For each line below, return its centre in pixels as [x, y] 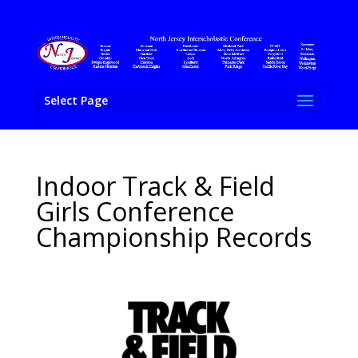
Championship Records [173, 237]
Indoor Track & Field [155, 186]
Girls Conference [135, 211]
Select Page [76, 100]
